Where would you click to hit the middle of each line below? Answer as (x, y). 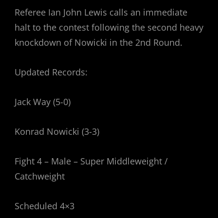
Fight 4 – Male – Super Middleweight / (91, 161)
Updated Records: (51, 72)
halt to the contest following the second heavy (109, 27)
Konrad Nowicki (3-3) (57, 132)
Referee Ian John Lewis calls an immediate (101, 12)
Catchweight (40, 176)
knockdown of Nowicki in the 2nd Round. (99, 43)
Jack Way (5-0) (43, 102)
